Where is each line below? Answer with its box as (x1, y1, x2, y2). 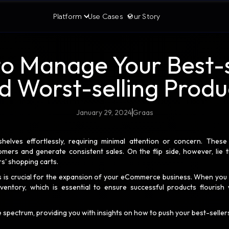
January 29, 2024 (76, 108, 132, 117)
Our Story (127, 12, 161, 21)
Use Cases (87, 12, 123, 21)
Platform (53, 12, 82, 21)
